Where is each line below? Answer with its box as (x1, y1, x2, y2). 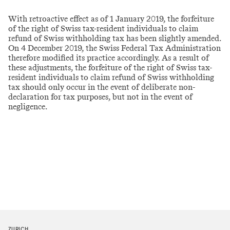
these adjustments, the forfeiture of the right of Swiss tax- (8, 62, 212, 73)
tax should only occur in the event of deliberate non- (8, 81, 195, 93)
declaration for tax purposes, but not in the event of (8, 91, 193, 103)
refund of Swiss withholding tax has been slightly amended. (8, 32, 221, 44)
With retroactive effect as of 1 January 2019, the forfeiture (8, 13, 214, 25)
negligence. (8, 101, 48, 112)
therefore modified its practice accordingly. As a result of (8, 52, 209, 64)
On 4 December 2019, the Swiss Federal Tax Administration (8, 42, 221, 54)
